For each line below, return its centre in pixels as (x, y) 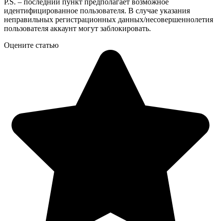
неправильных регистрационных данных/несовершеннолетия (109, 19)
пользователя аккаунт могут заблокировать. (77, 28)
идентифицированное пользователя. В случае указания (97, 10)
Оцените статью (31, 45)
